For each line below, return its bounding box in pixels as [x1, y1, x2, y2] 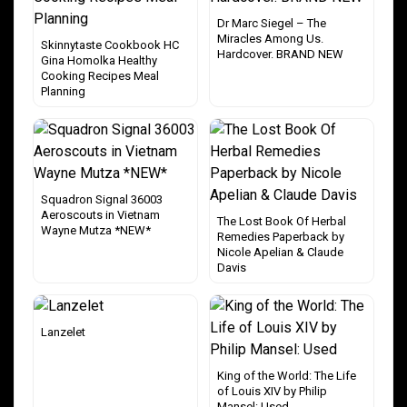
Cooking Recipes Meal [41, 69, 159, 83]
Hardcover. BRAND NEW [217, 47, 343, 61]
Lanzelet [41, 325, 85, 339]
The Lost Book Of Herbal [217, 214, 346, 228]
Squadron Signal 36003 [41, 193, 163, 206]
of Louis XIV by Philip [217, 384, 327, 398]
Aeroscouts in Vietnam [41, 208, 160, 222]
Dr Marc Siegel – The [217, 16, 326, 30]
